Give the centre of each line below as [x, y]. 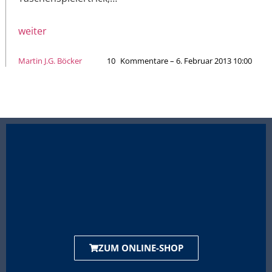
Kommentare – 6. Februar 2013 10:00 [186, 61]
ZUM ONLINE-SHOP [141, 248]
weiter [32, 31]
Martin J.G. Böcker [50, 61]
